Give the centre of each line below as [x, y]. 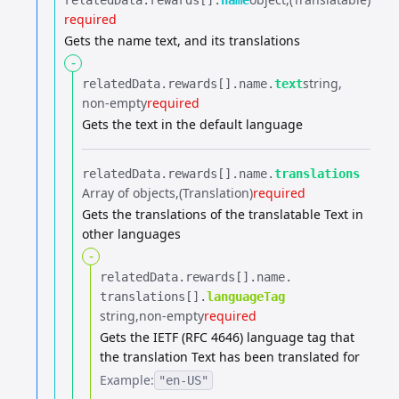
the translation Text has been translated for [230, 357]
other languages [131, 234]
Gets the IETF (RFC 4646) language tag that [227, 337]
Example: [127, 380]
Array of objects [129, 193]
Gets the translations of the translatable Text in [223, 214]
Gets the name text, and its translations [182, 41]
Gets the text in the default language [192, 124]
